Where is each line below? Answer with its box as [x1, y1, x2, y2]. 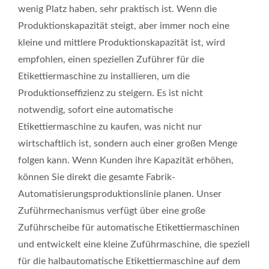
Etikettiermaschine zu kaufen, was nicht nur [18, 122, 202, 131]
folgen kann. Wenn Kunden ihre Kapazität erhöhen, [18, 156, 234, 165]
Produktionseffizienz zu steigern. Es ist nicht [18, 88, 203, 98]
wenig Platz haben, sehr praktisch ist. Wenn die [18, 4, 217, 14]
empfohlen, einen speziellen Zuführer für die [18, 55, 204, 64]
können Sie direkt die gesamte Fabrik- [18, 172, 175, 182]
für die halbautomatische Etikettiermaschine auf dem [18, 256, 240, 266]
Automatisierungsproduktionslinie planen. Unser [18, 189, 222, 199]
